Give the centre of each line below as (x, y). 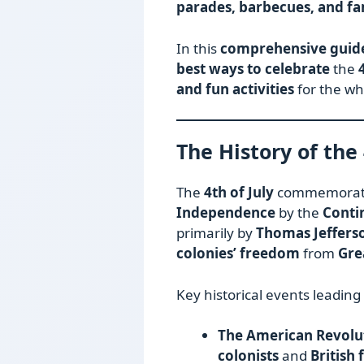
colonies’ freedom (238, 253)
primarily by (216, 233)
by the (299, 213)
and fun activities (235, 89)
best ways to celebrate (253, 68)
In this (198, 48)
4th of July (239, 193)
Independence (226, 213)
